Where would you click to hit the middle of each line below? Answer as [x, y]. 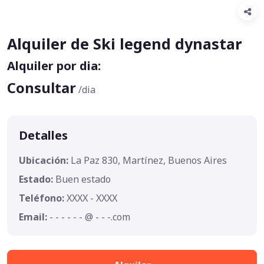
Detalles [43, 135]
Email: [34, 217]
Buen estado [83, 179]
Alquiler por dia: [54, 66]
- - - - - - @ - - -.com [90, 217]
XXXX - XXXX [92, 198]
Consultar [42, 88]
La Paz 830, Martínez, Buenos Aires [149, 160]
